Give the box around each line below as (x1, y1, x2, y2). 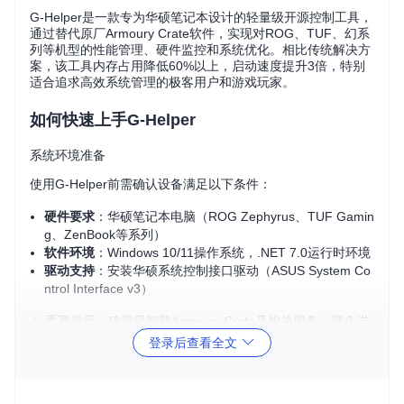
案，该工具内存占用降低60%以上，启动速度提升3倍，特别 (30, 59, 365, 73)
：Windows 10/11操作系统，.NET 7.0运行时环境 (95, 245, 371, 260)
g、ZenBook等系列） (44, 227, 166, 242)
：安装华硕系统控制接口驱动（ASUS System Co (95, 263, 371, 278)
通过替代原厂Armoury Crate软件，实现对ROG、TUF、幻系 (30, 26, 370, 41)
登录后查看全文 (149, 335, 241, 350)
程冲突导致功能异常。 (30, 334, 156, 348)
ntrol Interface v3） (44, 281, 153, 296)
